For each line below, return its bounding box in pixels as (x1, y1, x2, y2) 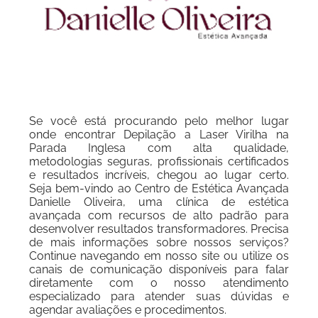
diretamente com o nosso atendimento (29, 276, 289, 290)
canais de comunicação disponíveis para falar (29, 263, 289, 276)
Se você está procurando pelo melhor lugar (29, 114, 289, 128)
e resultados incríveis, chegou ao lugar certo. (29, 168, 289, 182)
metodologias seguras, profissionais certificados (29, 155, 289, 168)
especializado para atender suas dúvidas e (29, 290, 289, 303)
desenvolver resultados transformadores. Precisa (29, 222, 289, 236)
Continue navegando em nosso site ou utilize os (29, 249, 289, 263)
